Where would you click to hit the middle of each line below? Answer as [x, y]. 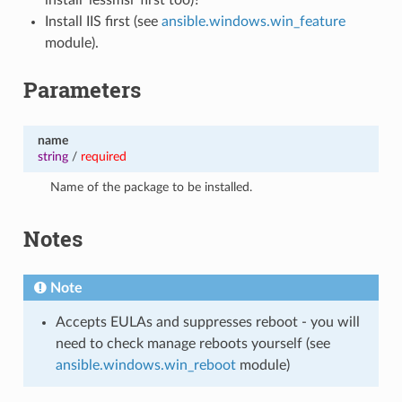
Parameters [82, 89]
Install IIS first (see [103, 21]
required [103, 156]
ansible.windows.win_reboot [145, 365]
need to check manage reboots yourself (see [192, 343]
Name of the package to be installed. [152, 187]
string [52, 156]
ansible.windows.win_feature [253, 21]
